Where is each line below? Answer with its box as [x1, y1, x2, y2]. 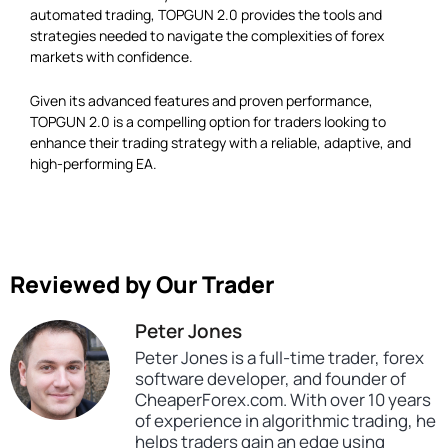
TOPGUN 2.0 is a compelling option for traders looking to [30, 111, 386, 131]
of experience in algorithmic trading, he [135, 408, 436, 432]
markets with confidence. [30, 47, 193, 67]
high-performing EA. [30, 153, 157, 173]
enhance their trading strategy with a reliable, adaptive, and [30, 132, 411, 152]
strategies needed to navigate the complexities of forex [30, 26, 384, 46]
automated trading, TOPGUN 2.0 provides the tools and [30, 5, 382, 25]
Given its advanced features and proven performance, [30, 90, 373, 110]
